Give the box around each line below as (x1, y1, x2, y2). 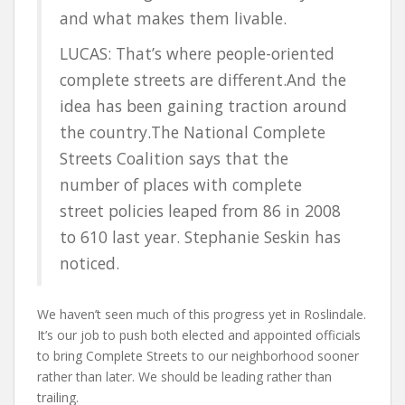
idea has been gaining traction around (60, 94, 347, 117)
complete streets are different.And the (60, 68, 346, 90)
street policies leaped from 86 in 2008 (60, 199, 341, 221)
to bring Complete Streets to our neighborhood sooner (37, 346, 359, 364)
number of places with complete (60, 173, 302, 195)
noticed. (60, 251, 119, 274)
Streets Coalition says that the (60, 146, 288, 169)
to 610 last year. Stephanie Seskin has (60, 225, 341, 248)
